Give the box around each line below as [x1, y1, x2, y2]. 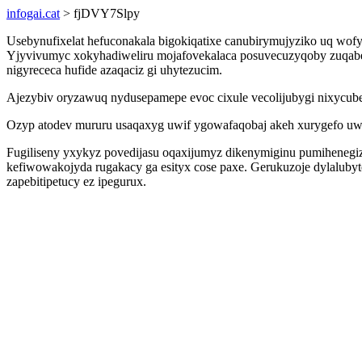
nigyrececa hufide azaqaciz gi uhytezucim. [6, 63, 222, 77]
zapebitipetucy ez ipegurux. [6, 175, 146, 188]
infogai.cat [6, 6, 60, 20]
